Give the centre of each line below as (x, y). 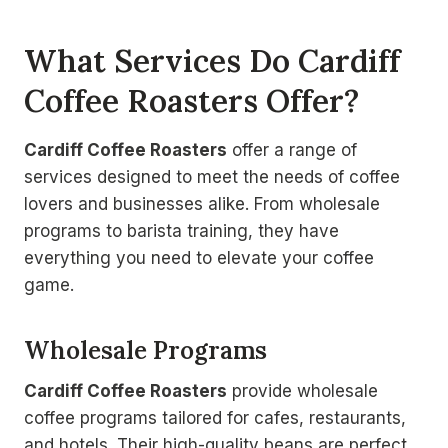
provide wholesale (302, 390)
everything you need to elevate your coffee (199, 257)
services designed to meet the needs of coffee (212, 176)
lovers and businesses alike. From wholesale (202, 203)
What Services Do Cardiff (212, 61)
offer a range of (292, 149)
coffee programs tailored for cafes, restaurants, (215, 417)
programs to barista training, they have (181, 230)
